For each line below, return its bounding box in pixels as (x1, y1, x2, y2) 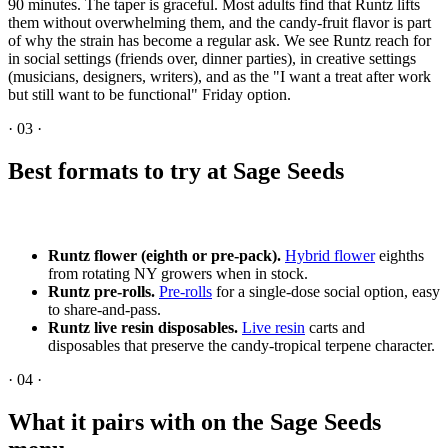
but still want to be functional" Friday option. (8, 86, 291, 104)
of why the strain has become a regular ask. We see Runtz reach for (8, 32, 431, 50)
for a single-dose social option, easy (212, 282, 440, 300)
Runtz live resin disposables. (48, 318, 238, 336)
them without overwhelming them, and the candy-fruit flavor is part (8, 14, 431, 32)
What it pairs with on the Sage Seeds (8, 408, 381, 435)
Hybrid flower (285, 246, 375, 264)
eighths (375, 246, 424, 264)
